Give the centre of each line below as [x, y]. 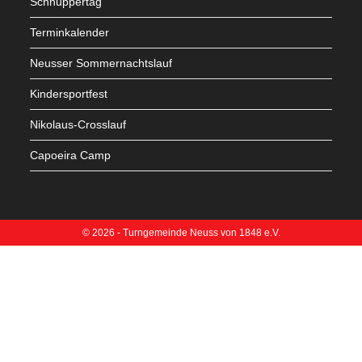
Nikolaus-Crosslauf [78, 125]
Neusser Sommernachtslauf [101, 63]
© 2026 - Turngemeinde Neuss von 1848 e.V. [181, 233]
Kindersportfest [69, 94]
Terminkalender [70, 33]
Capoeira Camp [71, 156]
